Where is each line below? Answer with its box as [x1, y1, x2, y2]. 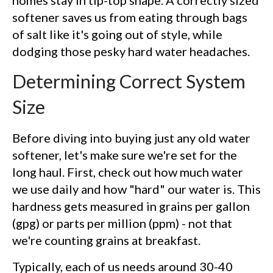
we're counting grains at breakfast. [12, 232, 200, 247]
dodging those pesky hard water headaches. [12, 43, 250, 58]
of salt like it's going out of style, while [12, 26, 222, 41]
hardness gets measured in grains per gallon [12, 198, 250, 213]
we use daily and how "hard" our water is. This [12, 181, 261, 196]
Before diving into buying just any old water [12, 130, 250, 145]
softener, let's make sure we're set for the [12, 147, 237, 162]
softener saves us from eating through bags [12, 9, 247, 24]
